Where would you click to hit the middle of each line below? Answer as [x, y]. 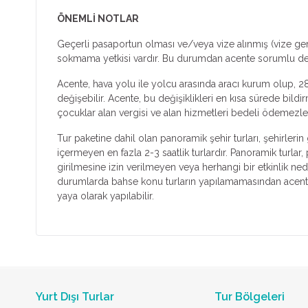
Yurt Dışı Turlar [75, 296]
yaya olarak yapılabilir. [106, 196]
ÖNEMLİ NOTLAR [98, 18]
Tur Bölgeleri [250, 296]
